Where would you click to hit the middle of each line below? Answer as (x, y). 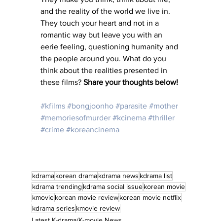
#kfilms (53, 106)
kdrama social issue (113, 187)
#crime (52, 130)
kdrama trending (57, 187)
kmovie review (98, 208)
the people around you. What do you (104, 59)
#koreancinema (93, 130)
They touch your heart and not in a (101, 23)
